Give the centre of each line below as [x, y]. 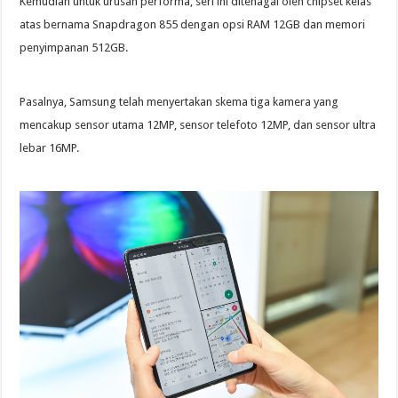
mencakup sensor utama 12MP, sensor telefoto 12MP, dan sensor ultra [198, 125]
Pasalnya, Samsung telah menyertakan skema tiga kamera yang [179, 102]
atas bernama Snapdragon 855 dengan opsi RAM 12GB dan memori [193, 25]
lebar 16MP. [50, 148]
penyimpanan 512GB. [74, 48]
